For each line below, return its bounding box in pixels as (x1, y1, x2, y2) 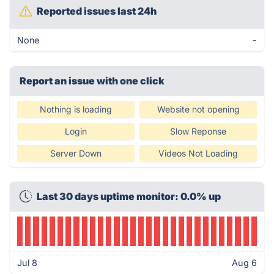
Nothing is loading (40, 104, 112, 114)
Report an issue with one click (20, 75, 165, 87)
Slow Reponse (170, 126, 226, 136)
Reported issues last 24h (37, 5, 157, 17)
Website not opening (157, 104, 240, 114)
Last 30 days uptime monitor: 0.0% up (37, 190, 221, 202)
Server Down (50, 148, 102, 158)
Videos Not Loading (158, 148, 238, 158)
